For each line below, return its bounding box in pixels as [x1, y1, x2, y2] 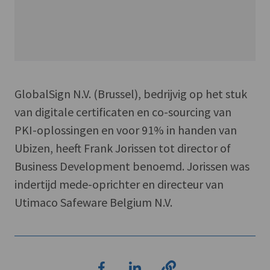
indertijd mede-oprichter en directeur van [14, 176, 224, 192]
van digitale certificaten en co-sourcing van [14, 104, 231, 119]
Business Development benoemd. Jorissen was [14, 158, 250, 174]
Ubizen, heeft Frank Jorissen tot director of [14, 140, 231, 155]
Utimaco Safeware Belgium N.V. [14, 194, 172, 210]
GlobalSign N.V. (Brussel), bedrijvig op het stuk [14, 86, 247, 101]
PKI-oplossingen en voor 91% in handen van [14, 122, 237, 137]
